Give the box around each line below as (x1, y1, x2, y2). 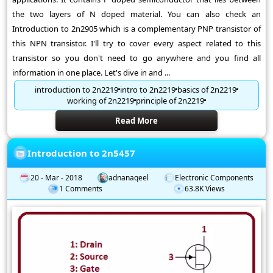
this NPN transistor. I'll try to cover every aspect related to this (12, 37, 261, 49)
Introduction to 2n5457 (27, 146, 135, 159)
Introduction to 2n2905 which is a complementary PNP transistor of (12, 23, 261, 34)
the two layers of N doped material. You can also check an (12, 8, 261, 19)
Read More (115, 115, 158, 126)
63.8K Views (185, 183, 225, 194)
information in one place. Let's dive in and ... (12, 66, 170, 78)
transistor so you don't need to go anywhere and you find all (12, 52, 261, 63)
